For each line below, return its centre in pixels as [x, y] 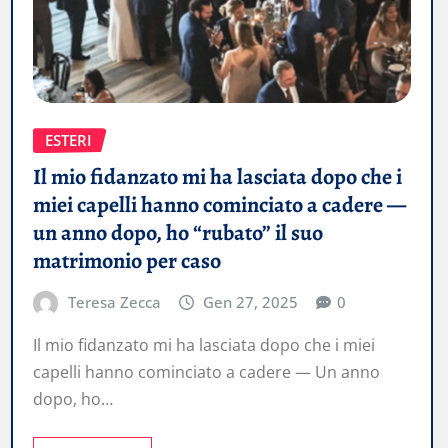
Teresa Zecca [114, 301]
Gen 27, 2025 [251, 301]
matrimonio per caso [127, 260]
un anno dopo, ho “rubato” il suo [178, 232]
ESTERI [68, 140]
